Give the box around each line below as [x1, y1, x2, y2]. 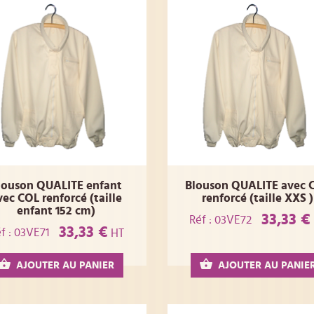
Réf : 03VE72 [189, 213, 252, 226]
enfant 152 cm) [17, 205, 96, 217]
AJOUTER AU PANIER [16, 260, 115, 271]
